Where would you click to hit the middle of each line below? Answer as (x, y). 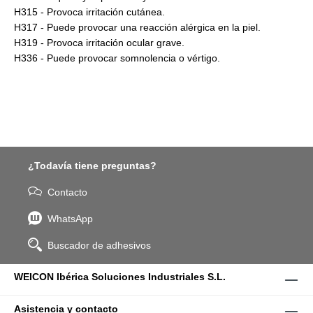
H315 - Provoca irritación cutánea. (89, 12)
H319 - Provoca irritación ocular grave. (99, 43)
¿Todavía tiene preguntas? (92, 166)
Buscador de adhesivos (99, 246)
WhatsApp (70, 219)
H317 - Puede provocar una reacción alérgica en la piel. (137, 28)
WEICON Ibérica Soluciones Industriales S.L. (120, 277)
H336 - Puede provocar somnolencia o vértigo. (117, 58)
